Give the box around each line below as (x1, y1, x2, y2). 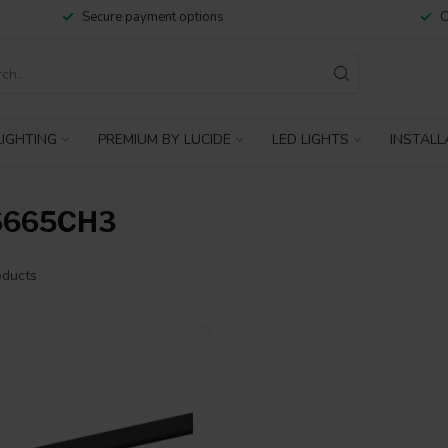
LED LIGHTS (272, 130, 349, 149)
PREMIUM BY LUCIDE (98, 130, 231, 149)
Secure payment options (82, 8, 224, 26)
